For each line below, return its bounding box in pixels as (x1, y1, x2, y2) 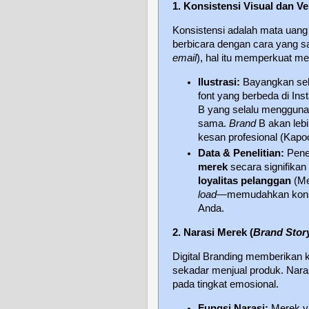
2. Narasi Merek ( (172, 227, 253, 239)
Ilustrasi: (198, 76, 241, 88)
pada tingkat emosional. (172, 278, 279, 290)
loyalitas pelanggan (198, 175, 292, 187)
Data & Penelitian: (198, 148, 285, 159)
